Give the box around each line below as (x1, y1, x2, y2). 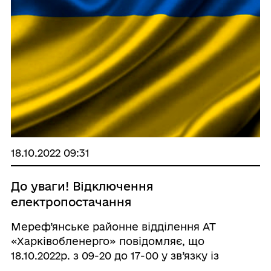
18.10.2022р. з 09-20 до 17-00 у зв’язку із (10, 249, 219, 261)
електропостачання (10, 195, 131, 209)
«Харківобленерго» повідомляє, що (10, 235, 204, 247)
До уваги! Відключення (10, 179, 153, 193)
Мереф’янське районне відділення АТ (10, 220, 216, 232)
